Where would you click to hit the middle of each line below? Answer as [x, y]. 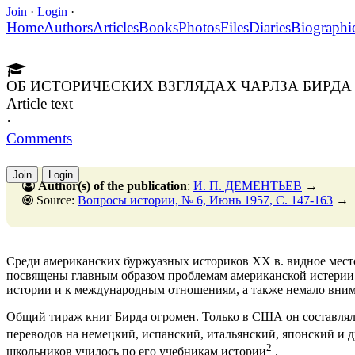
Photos [199, 27]
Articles [116, 27]
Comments [39, 138]
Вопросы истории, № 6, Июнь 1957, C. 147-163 [205, 200]
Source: [55, 200]
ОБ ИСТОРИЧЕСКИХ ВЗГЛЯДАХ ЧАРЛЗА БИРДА [179, 86]
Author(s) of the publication [113, 185]
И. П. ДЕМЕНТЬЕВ [248, 185]
